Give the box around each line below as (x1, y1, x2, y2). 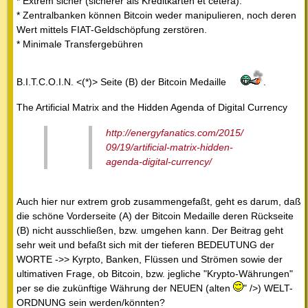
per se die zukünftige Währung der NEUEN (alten (16, 282, 233, 294)
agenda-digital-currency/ (106, 155, 212, 167)
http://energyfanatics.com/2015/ (106, 126, 243, 138)
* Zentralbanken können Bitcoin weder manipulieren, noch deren (16, 9, 296, 21)
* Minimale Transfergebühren (16, 38, 143, 49)
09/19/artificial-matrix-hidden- (106, 141, 233, 153)
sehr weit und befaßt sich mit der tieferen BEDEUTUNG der (16, 239, 274, 250)
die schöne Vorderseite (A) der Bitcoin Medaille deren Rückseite (16, 210, 294, 221)
